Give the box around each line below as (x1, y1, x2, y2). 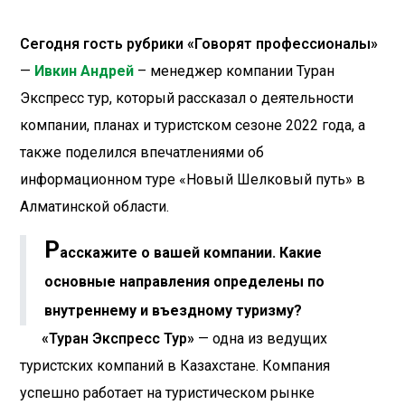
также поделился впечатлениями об (20, 144, 264, 162)
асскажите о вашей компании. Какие (60, 244, 322, 262)
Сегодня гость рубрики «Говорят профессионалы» (20, 35, 378, 53)
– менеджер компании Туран (134, 62, 334, 80)
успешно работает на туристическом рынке (20, 384, 315, 402)
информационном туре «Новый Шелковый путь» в (20, 171, 365, 189)
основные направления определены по (44, 273, 325, 291)
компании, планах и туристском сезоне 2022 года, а (20, 117, 365, 135)
